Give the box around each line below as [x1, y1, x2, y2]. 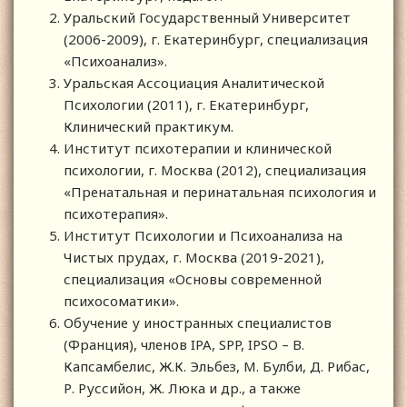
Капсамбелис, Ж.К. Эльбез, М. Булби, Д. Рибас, [64, 356, 370, 375]
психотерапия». [64, 203, 168, 223]
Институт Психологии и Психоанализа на [64, 225, 342, 244]
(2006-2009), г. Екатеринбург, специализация [64, 29, 368, 48]
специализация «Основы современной [64, 269, 322, 288]
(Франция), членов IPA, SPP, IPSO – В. [64, 334, 304, 353]
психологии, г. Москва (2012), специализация [64, 160, 366, 179]
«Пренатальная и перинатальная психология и [64, 182, 376, 201]
